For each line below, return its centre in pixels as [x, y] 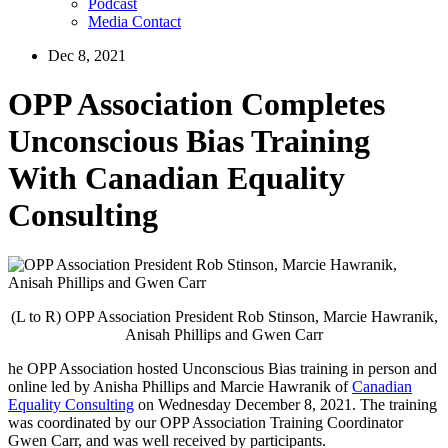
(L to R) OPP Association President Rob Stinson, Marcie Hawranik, [224, 316]
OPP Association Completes [196, 104]
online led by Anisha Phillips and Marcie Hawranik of [180, 386]
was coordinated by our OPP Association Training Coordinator [205, 422]
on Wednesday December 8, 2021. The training [285, 404]
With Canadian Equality [176, 178]
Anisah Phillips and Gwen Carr [224, 334]
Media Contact [134, 21]
